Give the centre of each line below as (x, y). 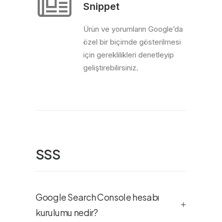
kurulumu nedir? (67, 212)
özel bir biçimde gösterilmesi (132, 42)
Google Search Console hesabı (97, 197)
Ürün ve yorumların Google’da (133, 29)
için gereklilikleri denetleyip (129, 55)
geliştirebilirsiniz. (111, 68)
